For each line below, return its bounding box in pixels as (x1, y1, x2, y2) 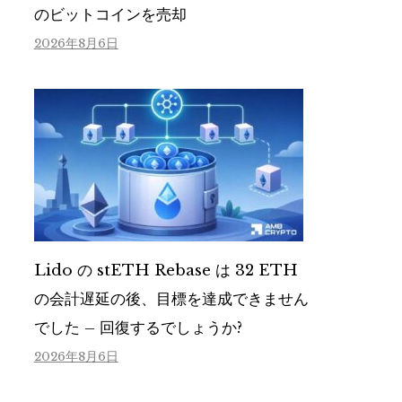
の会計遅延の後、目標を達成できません (33, 290, 309, 310)
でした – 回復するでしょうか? (33, 319, 242, 338)
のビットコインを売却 (33, 5, 187, 25)
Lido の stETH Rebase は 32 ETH (33, 261, 298, 281)
